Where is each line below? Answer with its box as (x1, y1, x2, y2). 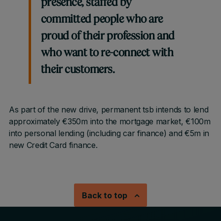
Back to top (82, 190, 127, 200)
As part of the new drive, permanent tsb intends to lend (8, 105, 209, 114)
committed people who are (40, 14, 163, 26)
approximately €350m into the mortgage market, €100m (8, 116, 211, 126)
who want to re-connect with (40, 48, 174, 59)
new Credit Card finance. (8, 140, 98, 150)
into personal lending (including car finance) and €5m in (8, 128, 210, 138)
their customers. (40, 65, 115, 76)
